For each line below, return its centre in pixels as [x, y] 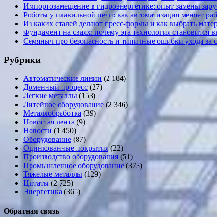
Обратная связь [31, 211]
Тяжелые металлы [53, 174]
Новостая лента [49, 122]
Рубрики [22, 60]
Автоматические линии [62, 78]
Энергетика [43, 192]
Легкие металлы [50, 96]
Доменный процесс [55, 87]
